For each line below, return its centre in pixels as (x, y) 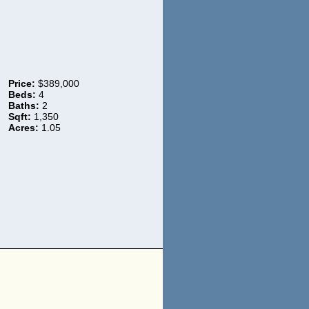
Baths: (23, 105)
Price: (21, 83)
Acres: (23, 127)
